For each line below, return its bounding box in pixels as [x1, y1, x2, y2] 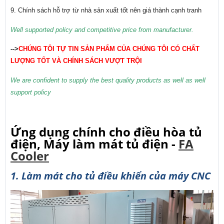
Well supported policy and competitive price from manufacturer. [10, 25, 193, 33]
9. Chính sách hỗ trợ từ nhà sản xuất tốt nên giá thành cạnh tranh [10, 6, 201, 14]
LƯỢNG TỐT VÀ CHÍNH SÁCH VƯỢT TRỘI [10, 57, 144, 65]
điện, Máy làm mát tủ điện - [10, 135, 178, 152]
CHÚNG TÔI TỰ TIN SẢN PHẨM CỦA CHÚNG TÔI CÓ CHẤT [18, 45, 199, 53]
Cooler [10, 147, 49, 164]
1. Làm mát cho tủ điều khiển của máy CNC [10, 169, 210, 183]
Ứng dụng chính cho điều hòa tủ [10, 123, 202, 140]
